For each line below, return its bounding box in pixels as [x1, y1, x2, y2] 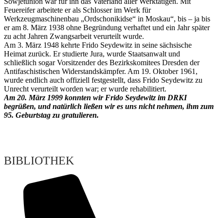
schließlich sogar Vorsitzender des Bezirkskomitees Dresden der [4, 58, 200, 67]
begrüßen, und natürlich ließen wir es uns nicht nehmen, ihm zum [4, 102, 214, 111]
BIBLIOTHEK [4, 154, 74, 167]
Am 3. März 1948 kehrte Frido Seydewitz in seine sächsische [4, 41, 192, 50]
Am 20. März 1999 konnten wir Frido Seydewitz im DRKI [4, 93, 187, 102]
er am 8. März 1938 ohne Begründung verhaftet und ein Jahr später [4, 23, 210, 32]
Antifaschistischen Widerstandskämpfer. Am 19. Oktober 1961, [4, 67, 198, 76]
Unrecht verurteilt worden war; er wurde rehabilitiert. [4, 85, 166, 93]
